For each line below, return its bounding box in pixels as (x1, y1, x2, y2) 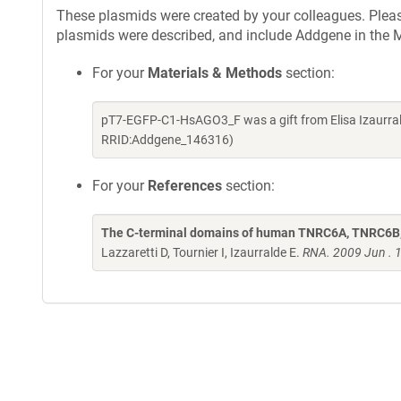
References (148, 177, 222, 194)
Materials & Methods (148, 64, 282, 81)
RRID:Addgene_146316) (101, 132, 234, 147)
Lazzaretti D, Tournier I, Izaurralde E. (101, 245, 303, 260)
